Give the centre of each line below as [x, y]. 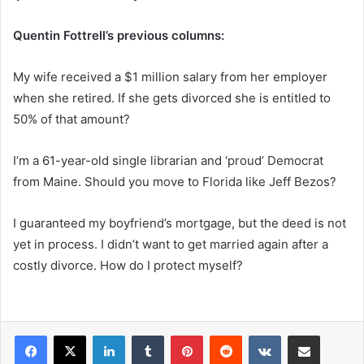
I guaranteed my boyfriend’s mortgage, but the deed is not [180, 223]
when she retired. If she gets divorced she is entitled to [172, 98]
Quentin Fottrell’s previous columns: [119, 36]
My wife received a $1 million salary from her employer [170, 77]
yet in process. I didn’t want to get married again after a [171, 245]
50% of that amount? [71, 119]
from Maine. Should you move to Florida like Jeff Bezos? [175, 182]
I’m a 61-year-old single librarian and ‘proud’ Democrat [168, 161]
